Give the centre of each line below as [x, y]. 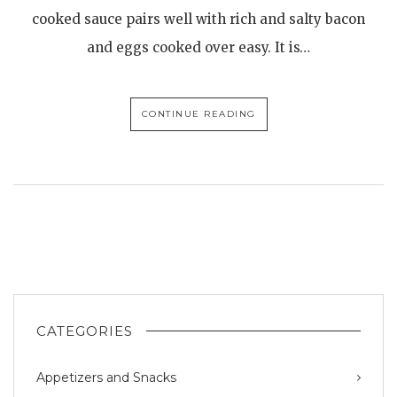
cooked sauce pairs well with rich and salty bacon [198, 19]
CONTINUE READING [198, 113]
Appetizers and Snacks [106, 377]
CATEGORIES [85, 331]
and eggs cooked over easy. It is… [198, 47]
